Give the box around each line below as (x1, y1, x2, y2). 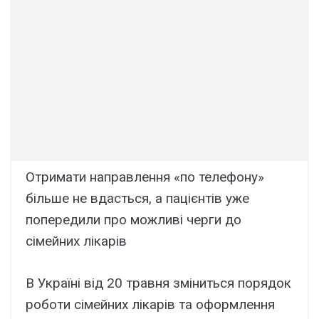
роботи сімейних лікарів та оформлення (26, 296, 275, 313)
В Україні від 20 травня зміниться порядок (26, 274, 291, 291)
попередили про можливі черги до (26, 211, 241, 229)
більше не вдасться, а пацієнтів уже (26, 190, 249, 207)
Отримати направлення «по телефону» (26, 169, 264, 186)
